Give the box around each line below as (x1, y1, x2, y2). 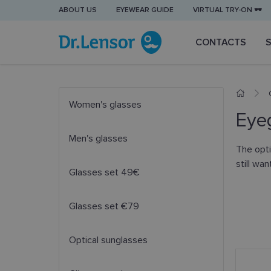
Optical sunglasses (69, 234, 148, 246)
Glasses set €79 (69, 200, 139, 212)
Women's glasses (69, 99, 142, 111)
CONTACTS (195, 36, 246, 48)
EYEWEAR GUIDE (116, 5, 174, 15)
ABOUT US (59, 5, 97, 15)
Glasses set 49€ (69, 166, 140, 178)
